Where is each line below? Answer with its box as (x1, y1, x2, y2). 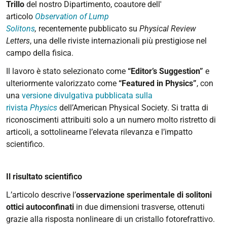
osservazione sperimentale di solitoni (76, 190, 212, 200)
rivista (6, 103, 28, 112)
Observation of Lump (35, 12, 109, 21)
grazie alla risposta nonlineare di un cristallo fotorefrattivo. (6, 214, 215, 224)
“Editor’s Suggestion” (128, 66, 203, 76)
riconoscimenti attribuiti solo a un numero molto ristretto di (6, 115, 216, 125)
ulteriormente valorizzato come (6, 79, 117, 88)
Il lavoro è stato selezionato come (6, 66, 126, 76)
